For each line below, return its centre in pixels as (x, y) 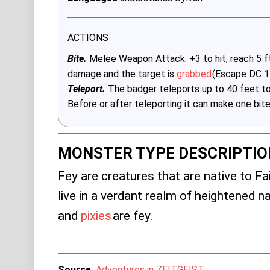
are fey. (133, 215)
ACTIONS (88, 37)
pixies (96, 215)
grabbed (194, 74)
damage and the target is (122, 74)
